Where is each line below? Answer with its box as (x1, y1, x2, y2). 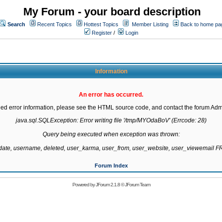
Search (7, 21, 25, 27)
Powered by (72, 182, 96, 187)
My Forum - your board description (23, 5, 201, 18)
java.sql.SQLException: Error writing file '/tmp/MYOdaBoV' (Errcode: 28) (15, 117, 207, 124)
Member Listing (132, 21, 168, 27)
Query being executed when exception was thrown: (42, 131, 180, 138)
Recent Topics (37, 21, 72, 27)
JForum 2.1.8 (95, 182, 120, 187)
